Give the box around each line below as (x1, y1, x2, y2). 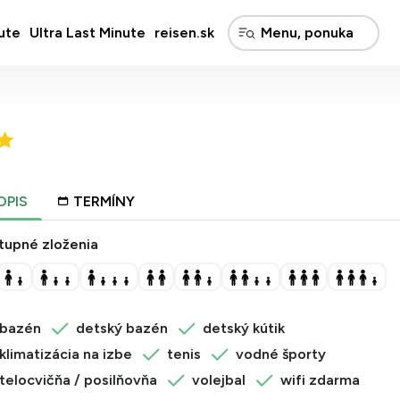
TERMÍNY (73, 193, 135, 210)
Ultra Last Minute (29, 23, 146, 41)
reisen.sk (154, 23, 214, 41)
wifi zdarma (280, 371, 360, 388)
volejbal (192, 371, 246, 388)
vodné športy (236, 346, 326, 362)
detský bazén (76, 320, 168, 337)
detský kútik (203, 320, 285, 337)
